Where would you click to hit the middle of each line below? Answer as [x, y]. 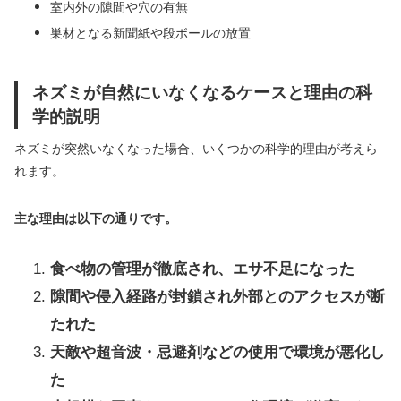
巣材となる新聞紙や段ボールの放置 [150, 33]
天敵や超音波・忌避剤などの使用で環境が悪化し [218, 352]
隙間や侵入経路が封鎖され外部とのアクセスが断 [218, 296]
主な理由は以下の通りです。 [96, 218]
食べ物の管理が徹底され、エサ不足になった [202, 269]
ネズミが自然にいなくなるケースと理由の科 [202, 92]
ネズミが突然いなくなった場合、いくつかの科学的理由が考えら [196, 148]
